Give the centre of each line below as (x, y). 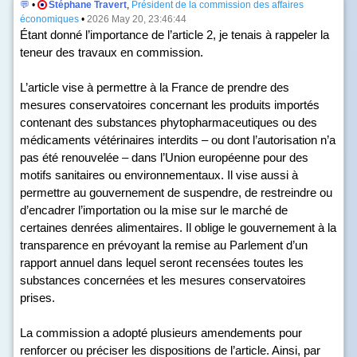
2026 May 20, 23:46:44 (137, 19)
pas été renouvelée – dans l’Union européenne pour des (164, 157)
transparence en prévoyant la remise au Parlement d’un (164, 245)
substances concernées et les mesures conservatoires (163, 280)
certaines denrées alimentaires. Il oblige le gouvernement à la (178, 228)
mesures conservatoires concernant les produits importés (170, 105)
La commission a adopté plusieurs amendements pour (161, 333)
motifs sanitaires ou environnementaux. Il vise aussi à (159, 175)
